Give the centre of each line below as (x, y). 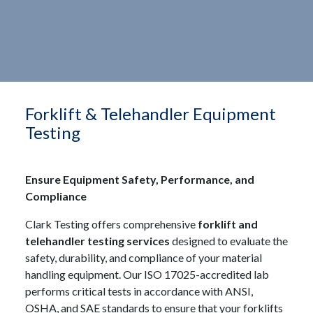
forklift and (228, 224)
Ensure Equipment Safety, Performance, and (140, 180)
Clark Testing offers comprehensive (111, 224)
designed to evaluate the (229, 241)
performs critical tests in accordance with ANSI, (139, 291)
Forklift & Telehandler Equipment (151, 114)
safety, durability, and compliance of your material (144, 258)
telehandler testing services (97, 241)
